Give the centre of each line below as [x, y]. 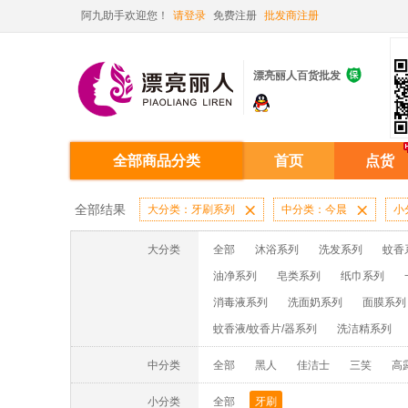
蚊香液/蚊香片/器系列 [265, 329]
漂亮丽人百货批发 [297, 76]
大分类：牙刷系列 [191, 209]
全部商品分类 [157, 161]
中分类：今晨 [314, 209]
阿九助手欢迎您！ [125, 15]
